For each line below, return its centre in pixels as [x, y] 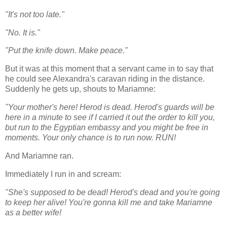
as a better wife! [34, 212]
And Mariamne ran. [40, 156]
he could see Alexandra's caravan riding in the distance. [105, 79]
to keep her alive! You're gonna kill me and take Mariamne [109, 202]
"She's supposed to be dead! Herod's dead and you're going [112, 192]
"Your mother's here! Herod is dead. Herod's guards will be [110, 107]
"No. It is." [23, 32]
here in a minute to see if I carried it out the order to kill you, [110, 118]
